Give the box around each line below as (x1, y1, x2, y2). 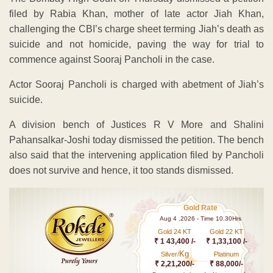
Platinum (214, 250, 239, 258)
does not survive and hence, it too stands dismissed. (9, 165, 233, 175)
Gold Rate (183, 203, 218, 212)
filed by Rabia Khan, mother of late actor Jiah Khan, (9, 8, 264, 19)
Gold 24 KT (158, 227, 192, 235)
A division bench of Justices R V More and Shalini (9, 119, 264, 130)
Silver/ (160, 250, 179, 258)
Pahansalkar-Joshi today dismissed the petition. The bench (9, 134, 264, 145)
